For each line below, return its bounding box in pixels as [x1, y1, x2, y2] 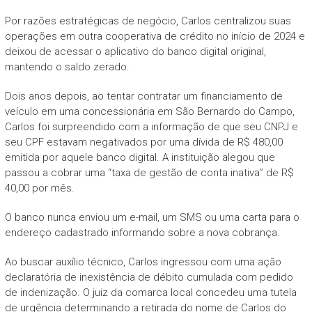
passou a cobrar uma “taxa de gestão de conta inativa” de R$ [4, 166, 294, 179]
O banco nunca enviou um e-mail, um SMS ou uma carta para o [4, 210, 299, 224]
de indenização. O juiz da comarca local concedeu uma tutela [4, 286, 297, 299]
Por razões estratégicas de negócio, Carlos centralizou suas [4, 14, 291, 27]
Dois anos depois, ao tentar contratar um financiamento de [4, 89, 283, 102]
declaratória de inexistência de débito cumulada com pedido [4, 270, 293, 283]
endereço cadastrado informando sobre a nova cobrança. [4, 226, 280, 239]
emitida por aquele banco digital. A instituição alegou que [4, 150, 275, 164]
